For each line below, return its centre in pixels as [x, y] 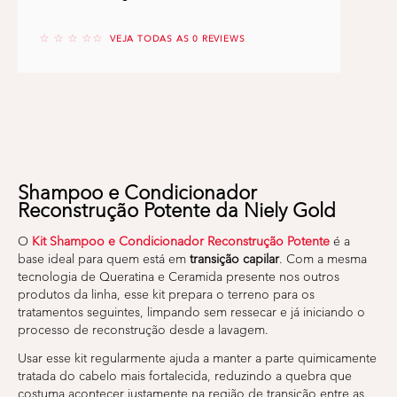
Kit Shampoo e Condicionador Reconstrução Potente [181, 242]
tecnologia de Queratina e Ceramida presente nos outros [179, 277]
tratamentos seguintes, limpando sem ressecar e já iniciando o [191, 313]
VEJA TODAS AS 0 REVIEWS [178, 39]
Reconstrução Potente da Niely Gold [177, 211]
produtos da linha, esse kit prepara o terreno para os [166, 295]
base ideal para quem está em [104, 260]
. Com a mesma [323, 260]
